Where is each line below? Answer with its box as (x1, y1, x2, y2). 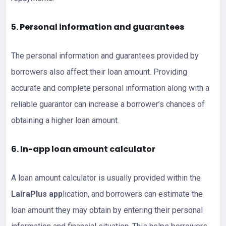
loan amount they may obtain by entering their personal (11, 205, 203, 215)
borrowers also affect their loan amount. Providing (11, 67, 187, 77)
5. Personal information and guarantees (11, 21, 184, 33)
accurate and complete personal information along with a (11, 83, 209, 93)
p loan (44, 143, 71, 155)
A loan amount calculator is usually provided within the (11, 173, 201, 183)
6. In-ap (11, 143, 44, 155)
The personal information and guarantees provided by (11, 50, 199, 61)
